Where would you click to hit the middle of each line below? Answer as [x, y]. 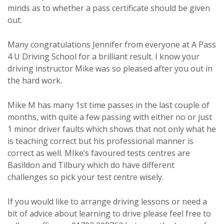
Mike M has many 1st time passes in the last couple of [108, 105]
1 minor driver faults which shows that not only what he [112, 129]
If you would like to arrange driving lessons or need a [107, 202]
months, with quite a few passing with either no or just [110, 117]
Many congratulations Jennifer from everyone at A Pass [112, 45]
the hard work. [35, 81]
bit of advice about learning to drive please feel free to [109, 214]
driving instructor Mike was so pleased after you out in [110, 69]
